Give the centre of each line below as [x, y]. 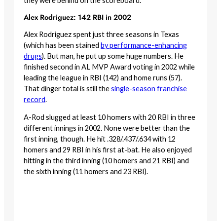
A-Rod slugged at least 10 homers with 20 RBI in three [110, 117]
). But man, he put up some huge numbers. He [113, 56]
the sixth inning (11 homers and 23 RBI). [86, 172]
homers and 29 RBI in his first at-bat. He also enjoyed [108, 150]
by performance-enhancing [144, 45]
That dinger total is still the [67, 88]
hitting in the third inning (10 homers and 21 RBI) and [106, 161]
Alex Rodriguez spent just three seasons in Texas [101, 34]
